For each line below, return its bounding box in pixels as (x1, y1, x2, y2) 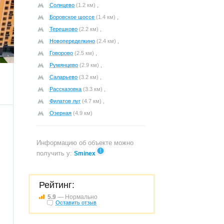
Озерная (49, 110, 71, 116)
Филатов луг (49, 98, 80, 104)
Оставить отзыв (55, 199, 96, 205)
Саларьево (49, 74, 77, 80)
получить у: (36, 149, 74, 157)
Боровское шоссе (49, 14, 94, 20)
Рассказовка (49, 86, 81, 92)
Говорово (49, 50, 73, 56)
